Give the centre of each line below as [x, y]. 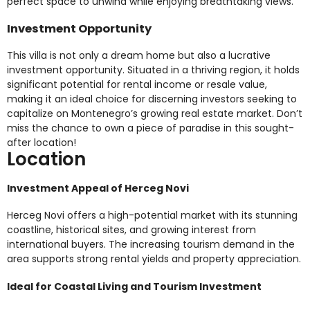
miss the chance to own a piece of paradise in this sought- [151, 128]
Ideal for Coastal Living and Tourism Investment [134, 287]
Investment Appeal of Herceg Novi [98, 188]
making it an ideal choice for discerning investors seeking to [152, 99]
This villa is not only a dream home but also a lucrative [139, 56]
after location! [42, 143]
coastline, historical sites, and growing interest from [131, 230]
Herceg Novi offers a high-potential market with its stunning [152, 216]
